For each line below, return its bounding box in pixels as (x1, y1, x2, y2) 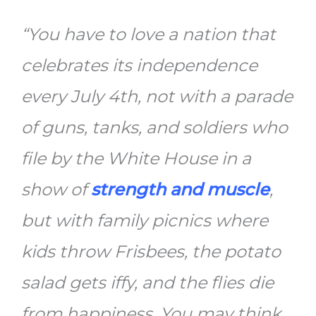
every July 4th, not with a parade (21, 86, 293, 107)
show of (21, 179, 91, 200)
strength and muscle (91, 179, 269, 200)
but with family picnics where (21, 210, 268, 231)
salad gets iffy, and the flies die (21, 272, 274, 293)
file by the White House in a (21, 148, 251, 169)
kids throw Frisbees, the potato (21, 241, 281, 262)
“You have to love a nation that (21, 24, 276, 45)
